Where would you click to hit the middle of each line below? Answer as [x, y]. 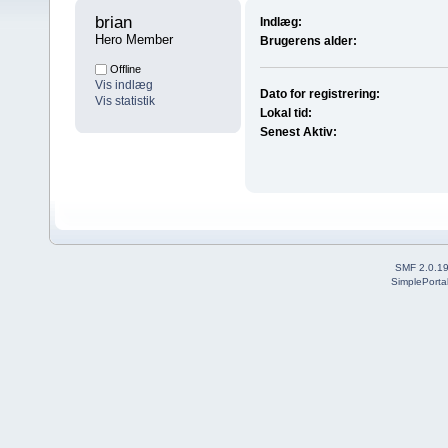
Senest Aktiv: [299, 132]
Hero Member [134, 40]
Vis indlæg [124, 85]
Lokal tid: [286, 113]
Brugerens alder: [309, 41]
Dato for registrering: [320, 94]
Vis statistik [125, 101]
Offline [124, 69]
